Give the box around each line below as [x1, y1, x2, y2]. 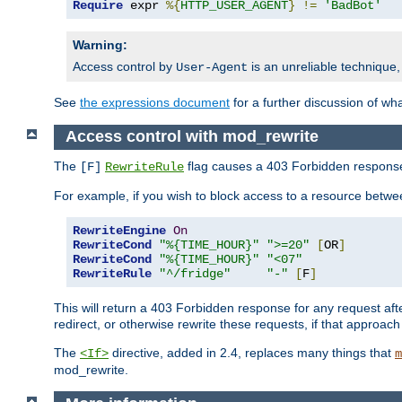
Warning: [73, 38, 127, 53]
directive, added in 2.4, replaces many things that [109, 345, 395, 360]
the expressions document [80, 95, 230, 110]
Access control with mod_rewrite [65, 127, 319, 146]
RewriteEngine [73, 223, 166, 238]
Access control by [73, 59, 176, 74]
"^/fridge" [159, 266, 231, 281]
